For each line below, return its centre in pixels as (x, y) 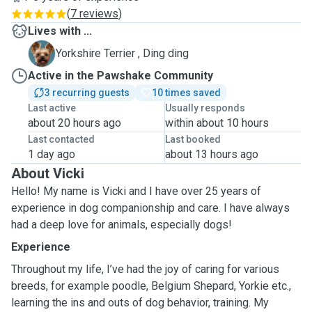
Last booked (193, 139)
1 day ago (52, 154)
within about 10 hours (217, 123)
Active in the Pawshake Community (120, 76)
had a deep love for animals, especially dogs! (122, 225)
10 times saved (186, 93)
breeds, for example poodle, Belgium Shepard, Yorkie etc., (151, 286)
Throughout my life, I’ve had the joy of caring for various (145, 269)
